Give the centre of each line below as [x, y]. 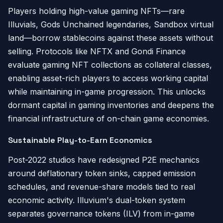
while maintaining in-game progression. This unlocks [107, 92]
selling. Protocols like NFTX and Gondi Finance [97, 51]
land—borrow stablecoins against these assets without [111, 38]
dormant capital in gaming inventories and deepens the [111, 105]
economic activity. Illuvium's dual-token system [97, 200]
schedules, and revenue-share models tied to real [102, 187]
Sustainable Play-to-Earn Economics [80, 140]
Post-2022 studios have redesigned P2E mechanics [104, 160]
